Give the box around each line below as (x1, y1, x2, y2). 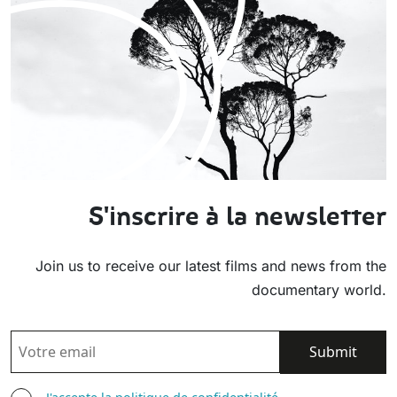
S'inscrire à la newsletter (89, 201, 386, 233)
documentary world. (252, 281, 386, 300)
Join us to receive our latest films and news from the (35, 257, 386, 276)
